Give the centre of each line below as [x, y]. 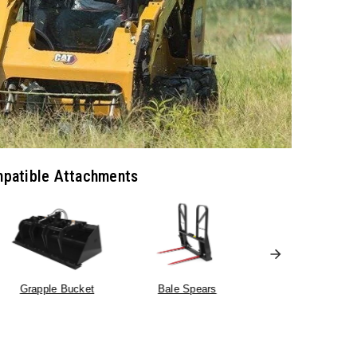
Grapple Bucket [57, 289]
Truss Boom [317, 289]
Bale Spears [187, 289]
